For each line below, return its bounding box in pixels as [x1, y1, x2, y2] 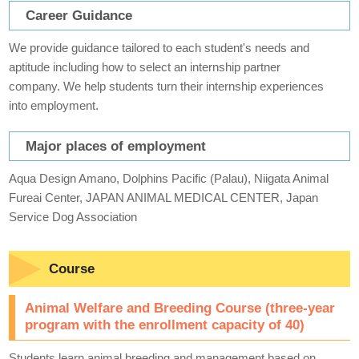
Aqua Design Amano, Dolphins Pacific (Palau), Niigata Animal [9, 171, 329, 186]
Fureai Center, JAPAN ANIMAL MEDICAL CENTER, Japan [9, 191, 319, 205]
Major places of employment [26, 138, 207, 155]
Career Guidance [26, 7, 133, 24]
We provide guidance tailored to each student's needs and [9, 41, 310, 55]
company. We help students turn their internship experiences [9, 79, 325, 94]
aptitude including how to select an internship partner [9, 60, 281, 75]
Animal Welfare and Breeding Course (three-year [25, 300, 336, 317]
